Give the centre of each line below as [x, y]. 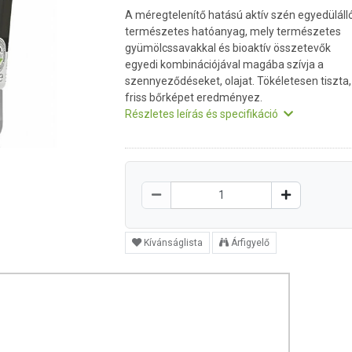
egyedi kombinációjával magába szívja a [224, 64]
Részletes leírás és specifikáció [203, 114]
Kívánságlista [173, 243]
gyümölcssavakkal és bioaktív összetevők [228, 48]
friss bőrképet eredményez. [194, 97]
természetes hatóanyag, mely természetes [233, 31]
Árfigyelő [250, 243]
